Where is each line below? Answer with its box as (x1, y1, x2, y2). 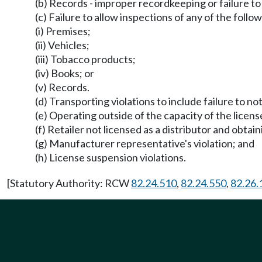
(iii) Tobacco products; (35, 53, 136, 65)
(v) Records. (35, 81, 89, 94)
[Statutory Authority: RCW (7, 177, 131, 189)
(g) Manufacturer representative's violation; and (35, 137, 254, 150)
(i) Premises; (35, 25, 91, 37)
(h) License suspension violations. (35, 151, 186, 164)
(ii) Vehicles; (35, 39, 89, 51)
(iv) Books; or (35, 67, 94, 80)
